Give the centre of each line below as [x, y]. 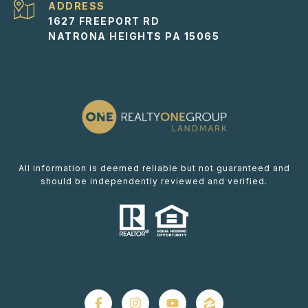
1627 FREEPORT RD [104, 21]
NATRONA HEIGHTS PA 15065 [134, 36]
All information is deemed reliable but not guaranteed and [154, 168]
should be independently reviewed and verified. [154, 181]
